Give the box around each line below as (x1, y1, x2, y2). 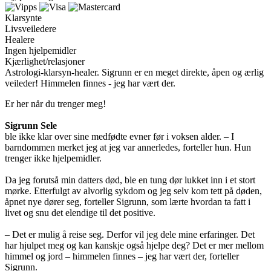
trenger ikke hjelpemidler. (5, 152, 102, 163)
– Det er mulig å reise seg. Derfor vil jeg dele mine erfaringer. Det (5, 229, 255, 240)
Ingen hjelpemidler (5, 45, 76, 56)
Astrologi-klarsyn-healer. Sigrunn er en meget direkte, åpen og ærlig (5, 67, 264, 77)
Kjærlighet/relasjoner (5, 56, 85, 67)
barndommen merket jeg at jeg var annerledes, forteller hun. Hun (5, 142, 251, 152)
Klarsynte (5, 12, 42, 23)
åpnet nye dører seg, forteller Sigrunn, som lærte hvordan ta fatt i (5, 196, 250, 207)
